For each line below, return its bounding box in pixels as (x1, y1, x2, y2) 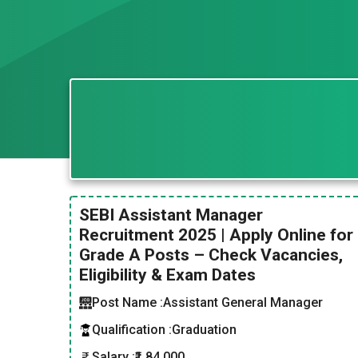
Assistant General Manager (163, 295, 323, 310)
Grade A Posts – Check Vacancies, (79, 245, 343, 265)
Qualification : (92, 322, 172, 337)
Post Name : (92, 295, 163, 310)
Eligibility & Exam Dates (79, 265, 256, 284)
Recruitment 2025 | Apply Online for (79, 225, 353, 245)
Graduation (172, 322, 237, 337)
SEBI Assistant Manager (79, 205, 263, 225)
